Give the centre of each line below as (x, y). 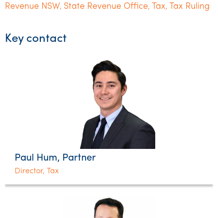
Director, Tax (37, 171)
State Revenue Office (106, 7)
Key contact (36, 39)
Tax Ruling (190, 7)
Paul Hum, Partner (55, 158)
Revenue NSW (32, 7)
